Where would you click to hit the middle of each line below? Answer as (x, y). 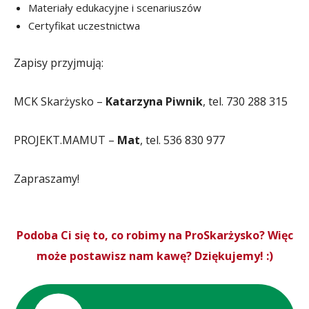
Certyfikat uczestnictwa (84, 25)
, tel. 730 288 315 (245, 101)
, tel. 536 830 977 (182, 140)
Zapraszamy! (47, 178)
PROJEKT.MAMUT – (66, 140)
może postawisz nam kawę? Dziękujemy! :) (154, 256)
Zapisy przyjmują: (59, 62)
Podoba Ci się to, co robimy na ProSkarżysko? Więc (154, 235)
